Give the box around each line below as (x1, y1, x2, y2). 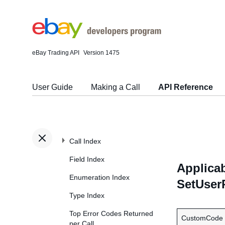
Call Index (69, 137, 101, 145)
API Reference (158, 83, 213, 91)
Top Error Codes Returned (69, 209, 153, 217)
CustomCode (181, 214, 223, 222)
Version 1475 (83, 49, 120, 56)
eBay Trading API (32, 49, 79, 56)
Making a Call (91, 83, 140, 91)
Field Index (69, 155, 104, 163)
